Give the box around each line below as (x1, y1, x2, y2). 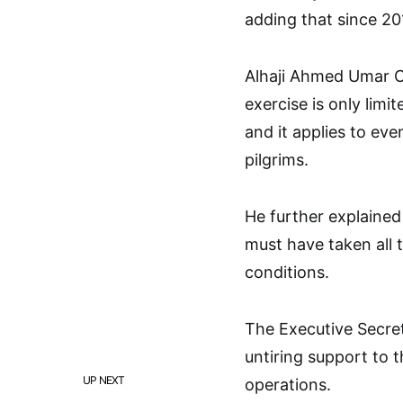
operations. (245, 375, 331, 394)
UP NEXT (83, 373, 125, 387)
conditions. (245, 263, 329, 282)
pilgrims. (245, 150, 309, 169)
